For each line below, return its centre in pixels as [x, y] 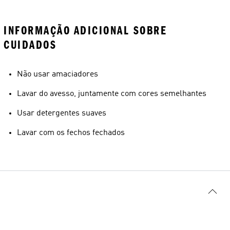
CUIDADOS [30, 45]
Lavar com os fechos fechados [71, 133]
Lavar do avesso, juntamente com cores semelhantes [112, 94]
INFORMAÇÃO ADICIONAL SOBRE [85, 31]
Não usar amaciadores [57, 74]
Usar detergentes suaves [62, 113]
